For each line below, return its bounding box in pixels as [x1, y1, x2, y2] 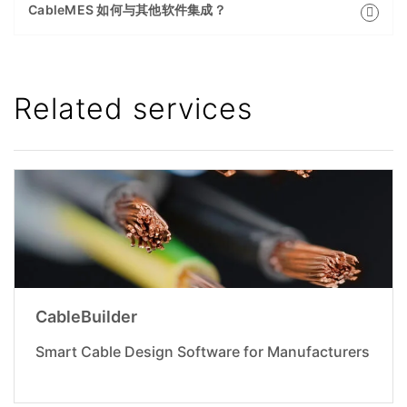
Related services [14, 91, 253, 127]
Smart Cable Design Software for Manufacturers [35, 342, 370, 362]
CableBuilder [35, 307, 137, 327]
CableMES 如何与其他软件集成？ [28, 2, 226, 18]
